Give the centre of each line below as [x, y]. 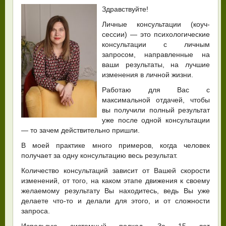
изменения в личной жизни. [148, 74]
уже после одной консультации [156, 120]
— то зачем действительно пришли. [80, 130]
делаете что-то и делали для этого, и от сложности [116, 201]
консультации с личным [156, 44]
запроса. [36, 211]
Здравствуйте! [125, 9]
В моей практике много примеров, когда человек [116, 145]
